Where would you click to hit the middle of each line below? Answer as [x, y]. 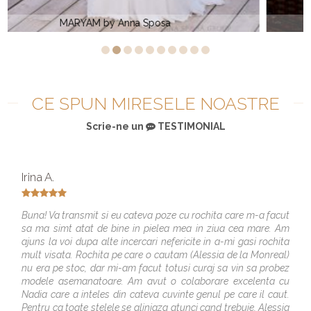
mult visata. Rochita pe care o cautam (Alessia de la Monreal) [156, 254]
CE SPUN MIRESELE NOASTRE [155, 103]
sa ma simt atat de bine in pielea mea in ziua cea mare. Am [156, 228]
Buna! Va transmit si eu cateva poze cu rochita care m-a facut [156, 215]
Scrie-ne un [116, 126]
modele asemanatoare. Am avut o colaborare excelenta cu [156, 281]
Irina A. [38, 177]
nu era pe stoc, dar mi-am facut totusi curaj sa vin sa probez [156, 268]
